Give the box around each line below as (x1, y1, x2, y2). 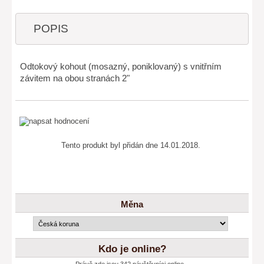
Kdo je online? (98, 243, 166, 255)
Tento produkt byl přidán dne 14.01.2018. (61, 141, 200, 150)
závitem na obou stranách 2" (20, 72, 130, 83)
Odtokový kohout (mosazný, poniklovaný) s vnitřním (20, 61, 222, 71)
